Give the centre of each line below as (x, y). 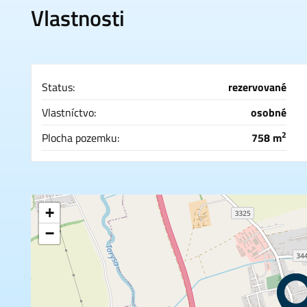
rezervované (257, 87)
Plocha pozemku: (81, 138)
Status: (58, 87)
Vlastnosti (78, 18)
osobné (269, 112)
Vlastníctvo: (69, 112)
